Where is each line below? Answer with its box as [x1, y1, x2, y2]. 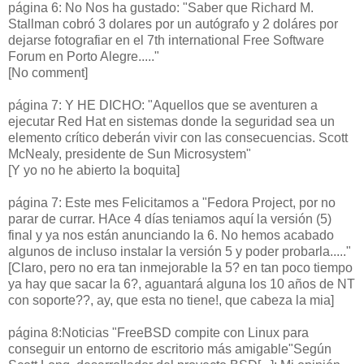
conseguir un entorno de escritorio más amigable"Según [8, 341, 331, 356]
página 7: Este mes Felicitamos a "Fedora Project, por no [8, 195, 336, 210]
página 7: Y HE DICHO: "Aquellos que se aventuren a [8, 97, 318, 112]
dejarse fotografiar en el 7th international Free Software [8, 32, 324, 47]
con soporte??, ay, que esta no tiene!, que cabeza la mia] [8, 292, 334, 307]
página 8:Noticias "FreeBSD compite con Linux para [8, 325, 309, 340]
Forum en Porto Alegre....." [8, 49, 159, 63]
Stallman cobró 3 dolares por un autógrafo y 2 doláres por [8, 16, 338, 31]
